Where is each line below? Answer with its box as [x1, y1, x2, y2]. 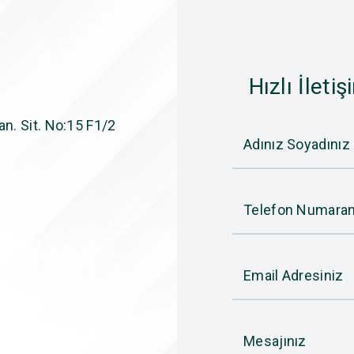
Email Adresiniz [243, 267, 344, 284]
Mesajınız [243, 333, 307, 350]
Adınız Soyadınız [243, 136, 350, 153]
